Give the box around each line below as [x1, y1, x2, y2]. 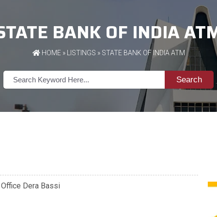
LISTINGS [66, 49, 96, 57]
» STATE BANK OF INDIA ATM [95, 49, 185, 57]
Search [176, 75, 202, 84]
